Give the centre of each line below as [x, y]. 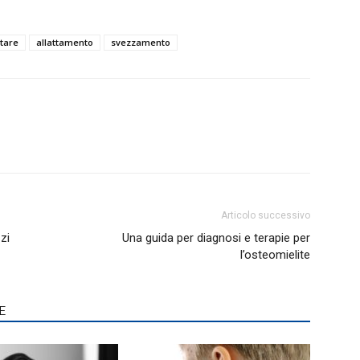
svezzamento [141, 42]
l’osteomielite [275, 255]
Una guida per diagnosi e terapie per [216, 238]
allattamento [65, 42]
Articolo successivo [266, 215]
